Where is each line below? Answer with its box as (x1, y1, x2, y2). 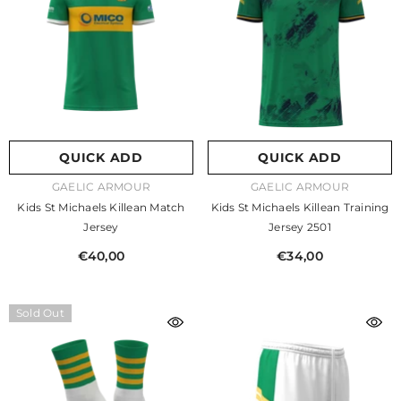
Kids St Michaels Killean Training (210, 200, 389, 214)
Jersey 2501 (269, 220, 331, 234)
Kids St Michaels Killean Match (17, 200, 185, 214)
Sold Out (16, 306, 64, 320)
